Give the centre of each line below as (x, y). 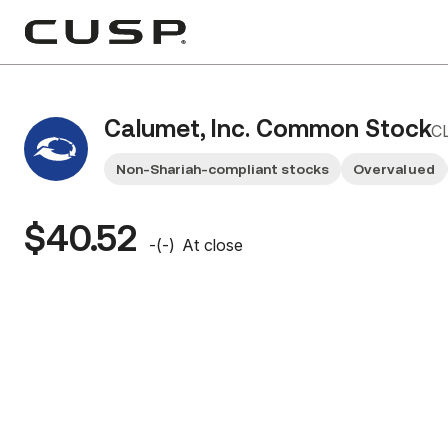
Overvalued (394, 169)
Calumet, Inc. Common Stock (268, 129)
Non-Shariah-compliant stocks (223, 169)
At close (212, 245)
